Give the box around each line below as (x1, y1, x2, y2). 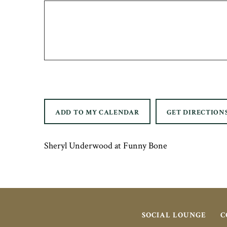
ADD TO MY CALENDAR (55, 108, 139, 117)
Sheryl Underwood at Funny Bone (44, 140, 167, 152)
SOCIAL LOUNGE (142, 210, 206, 220)
